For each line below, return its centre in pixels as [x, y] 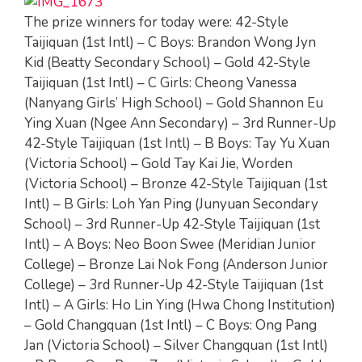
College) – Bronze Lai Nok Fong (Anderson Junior [176, 265]
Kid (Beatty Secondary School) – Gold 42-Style [167, 63]
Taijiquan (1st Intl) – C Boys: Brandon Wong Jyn [170, 42]
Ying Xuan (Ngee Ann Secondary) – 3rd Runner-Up [180, 123]
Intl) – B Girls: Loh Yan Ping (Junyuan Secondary [171, 204]
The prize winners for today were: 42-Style [156, 22]
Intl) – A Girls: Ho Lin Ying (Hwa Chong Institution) [180, 305]
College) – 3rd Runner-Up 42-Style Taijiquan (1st [174, 285]
